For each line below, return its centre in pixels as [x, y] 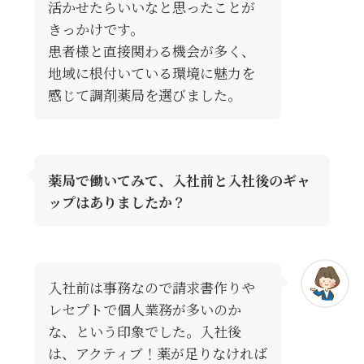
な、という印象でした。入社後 [144, 331]
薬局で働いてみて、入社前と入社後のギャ [179, 180]
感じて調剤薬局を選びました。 [144, 95]
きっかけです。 [95, 29]
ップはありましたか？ [117, 202]
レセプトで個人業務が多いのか [144, 309]
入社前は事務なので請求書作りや [151, 287]
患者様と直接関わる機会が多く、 [151, 51]
